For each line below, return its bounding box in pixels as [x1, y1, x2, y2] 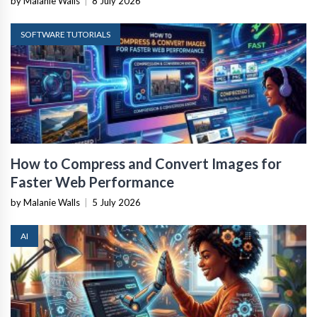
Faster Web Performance [11, 173, 174, 191]
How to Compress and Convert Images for [11, 155, 282, 173]
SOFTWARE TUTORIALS [21, 29, 110, 40]
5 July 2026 [92, 197, 141, 209]
